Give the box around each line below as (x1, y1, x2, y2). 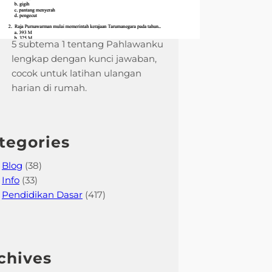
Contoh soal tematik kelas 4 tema (11, 23, 164, 35)
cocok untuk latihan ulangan (11, 67, 141, 79)
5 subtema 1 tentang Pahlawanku (11, 38, 163, 50)
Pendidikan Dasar (2, 188, 83, 200)
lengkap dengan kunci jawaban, (11, 52, 157, 64)
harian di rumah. (11, 81, 87, 93)
